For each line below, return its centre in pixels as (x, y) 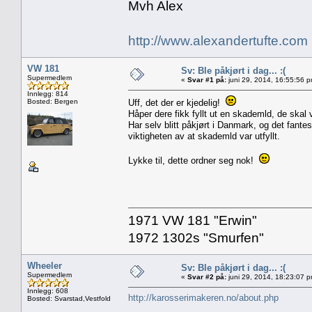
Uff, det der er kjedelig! (177, 102)
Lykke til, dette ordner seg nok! (194, 160)
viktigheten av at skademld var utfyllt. (204, 136)
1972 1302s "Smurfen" (196, 237)
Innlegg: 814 (48, 93)
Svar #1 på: (207, 79)
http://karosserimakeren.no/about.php (203, 297)
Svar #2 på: (207, 276)
